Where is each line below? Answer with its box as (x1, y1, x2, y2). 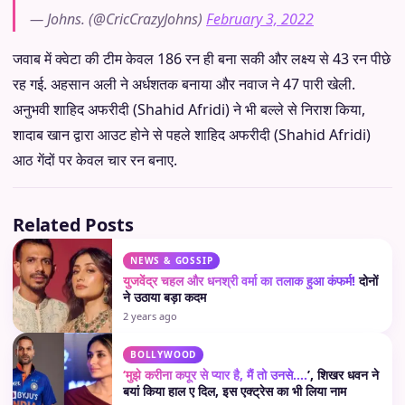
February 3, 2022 (206, 9, 314, 29)
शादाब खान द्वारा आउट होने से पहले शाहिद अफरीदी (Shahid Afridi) (13, 125, 371, 145)
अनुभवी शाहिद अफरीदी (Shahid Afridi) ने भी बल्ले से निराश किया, (13, 99, 365, 119)
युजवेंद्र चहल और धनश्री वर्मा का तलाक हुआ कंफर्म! (123, 272, 355, 289)
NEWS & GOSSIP (130, 254, 213, 267)
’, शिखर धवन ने (307, 366, 379, 383)
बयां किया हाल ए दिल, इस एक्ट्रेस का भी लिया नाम (123, 382, 346, 400)
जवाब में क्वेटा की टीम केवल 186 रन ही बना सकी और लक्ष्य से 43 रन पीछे (13, 49, 391, 69)
